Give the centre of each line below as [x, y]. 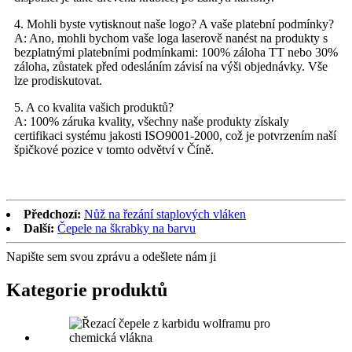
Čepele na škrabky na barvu [126, 229]
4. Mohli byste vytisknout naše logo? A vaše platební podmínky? [174, 24]
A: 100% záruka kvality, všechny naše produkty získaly [152, 122]
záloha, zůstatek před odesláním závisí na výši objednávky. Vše [171, 67]
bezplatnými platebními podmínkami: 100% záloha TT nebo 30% [176, 53]
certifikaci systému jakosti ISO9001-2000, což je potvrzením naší [175, 136]
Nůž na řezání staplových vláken [165, 214]
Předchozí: [52, 214]
